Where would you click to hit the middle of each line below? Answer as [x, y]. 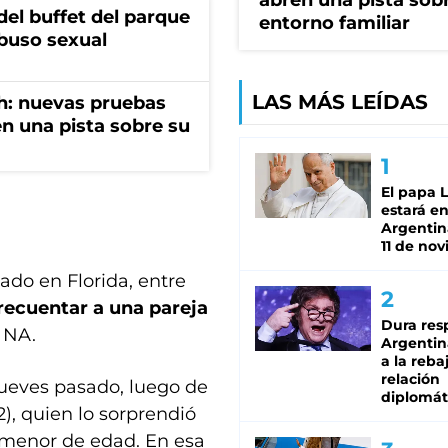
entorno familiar [334, 23]
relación [410, 379]
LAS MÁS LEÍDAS [340, 102]
